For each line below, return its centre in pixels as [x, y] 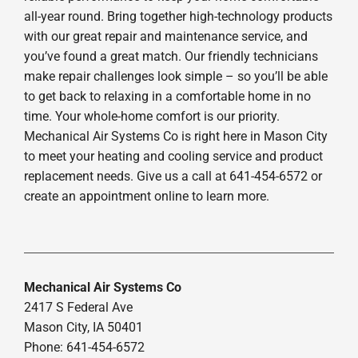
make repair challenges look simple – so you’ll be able [175, 76]
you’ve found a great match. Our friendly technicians [171, 56]
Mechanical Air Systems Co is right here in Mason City [175, 136]
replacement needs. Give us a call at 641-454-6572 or [173, 176]
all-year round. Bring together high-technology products [178, 16]
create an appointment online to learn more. [146, 196]
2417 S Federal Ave [78, 307]
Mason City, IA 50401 [83, 327]
